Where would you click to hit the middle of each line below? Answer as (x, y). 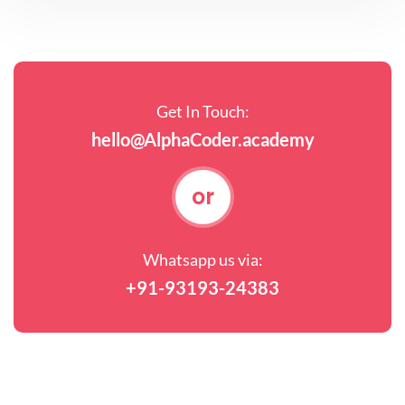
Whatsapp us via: (202, 260)
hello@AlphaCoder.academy (202, 140)
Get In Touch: (202, 112)
